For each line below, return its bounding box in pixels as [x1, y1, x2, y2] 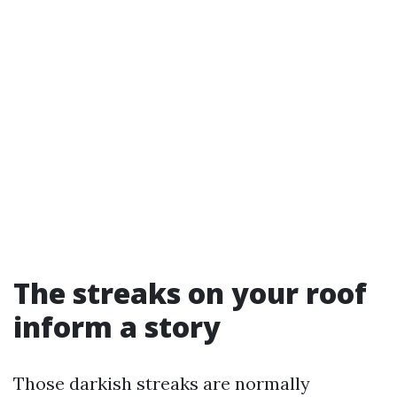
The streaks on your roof [13, 274, 367, 312]
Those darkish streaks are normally [13, 372, 310, 394]
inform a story [13, 307, 221, 346]
